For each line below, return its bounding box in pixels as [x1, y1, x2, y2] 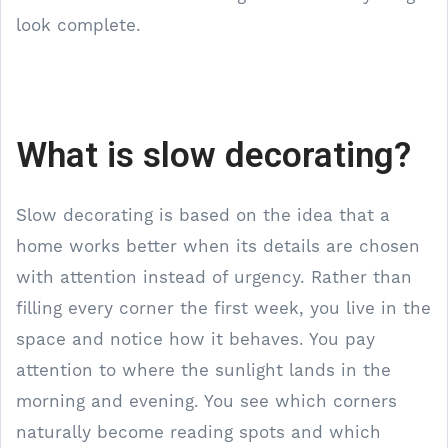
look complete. [16, 14, 141, 35]
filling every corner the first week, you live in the [16, 297, 431, 318]
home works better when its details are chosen [16, 235, 420, 256]
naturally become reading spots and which [16, 421, 381, 442]
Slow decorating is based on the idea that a [16, 204, 390, 225]
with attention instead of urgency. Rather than [16, 266, 412, 287]
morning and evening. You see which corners [16, 390, 397, 411]
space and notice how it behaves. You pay [16, 328, 375, 349]
